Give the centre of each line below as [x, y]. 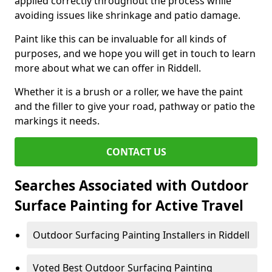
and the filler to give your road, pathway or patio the [135, 106]
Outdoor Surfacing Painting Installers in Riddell [141, 235]
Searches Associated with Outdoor [131, 185]
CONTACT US [136, 152]
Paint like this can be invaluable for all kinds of [121, 39]
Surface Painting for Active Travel [129, 206]
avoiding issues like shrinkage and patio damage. [127, 15]
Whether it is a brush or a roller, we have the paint [129, 92]
